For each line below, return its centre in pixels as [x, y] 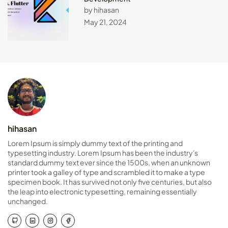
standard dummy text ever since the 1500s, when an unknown [109, 162]
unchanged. [28, 201]
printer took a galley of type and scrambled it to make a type [106, 172]
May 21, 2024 [105, 22]
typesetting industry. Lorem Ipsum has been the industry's [103, 152]
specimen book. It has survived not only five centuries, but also [110, 181]
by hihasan [101, 10]
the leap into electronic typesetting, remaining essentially [102, 191]
